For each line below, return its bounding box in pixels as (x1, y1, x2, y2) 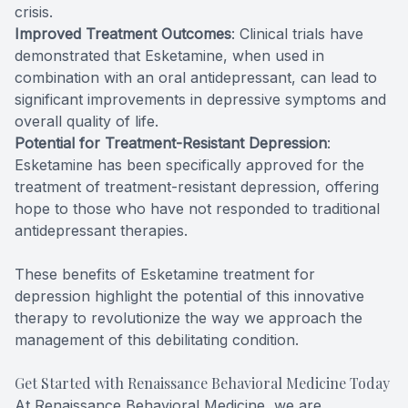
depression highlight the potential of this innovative (15, 287, 364, 306)
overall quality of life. (15, 112, 158, 131)
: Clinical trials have (231, 25, 363, 44)
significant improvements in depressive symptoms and (15, 90, 386, 109)
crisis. (15, 3, 53, 22)
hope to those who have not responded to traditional (15, 199, 380, 219)
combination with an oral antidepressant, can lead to (15, 68, 377, 87)
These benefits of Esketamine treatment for (15, 265, 315, 284)
